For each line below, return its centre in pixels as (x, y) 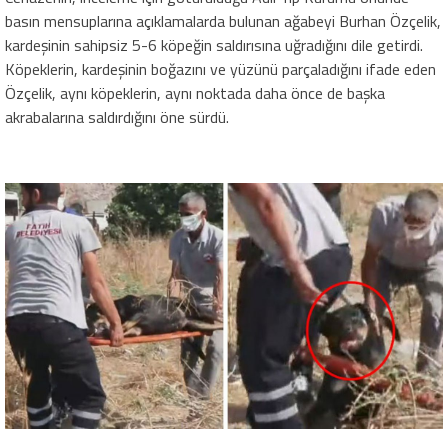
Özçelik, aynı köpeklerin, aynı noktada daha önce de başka (195, 93)
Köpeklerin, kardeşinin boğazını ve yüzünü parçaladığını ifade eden (220, 69)
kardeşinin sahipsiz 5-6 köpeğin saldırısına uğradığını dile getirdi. (214, 45)
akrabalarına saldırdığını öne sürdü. (117, 117)
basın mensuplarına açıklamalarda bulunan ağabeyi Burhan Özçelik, (223, 21)
